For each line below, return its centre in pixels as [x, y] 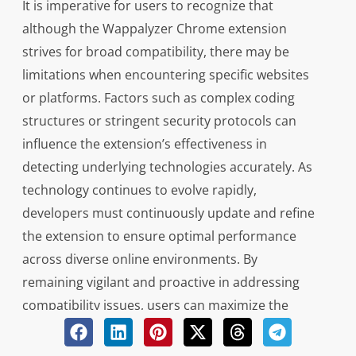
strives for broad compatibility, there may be [155, 52]
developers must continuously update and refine [168, 213]
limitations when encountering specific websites [165, 75]
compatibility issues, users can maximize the [155, 306]
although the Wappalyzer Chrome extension [154, 29]
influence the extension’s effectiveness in [144, 144]
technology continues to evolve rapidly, [139, 190]
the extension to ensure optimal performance [159, 236]
